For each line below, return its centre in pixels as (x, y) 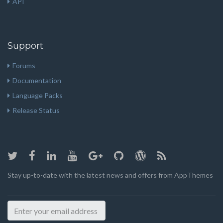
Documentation (37, 81)
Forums (24, 66)
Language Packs (38, 96)
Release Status (36, 111)
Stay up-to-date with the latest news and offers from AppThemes (110, 175)
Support (25, 46)
